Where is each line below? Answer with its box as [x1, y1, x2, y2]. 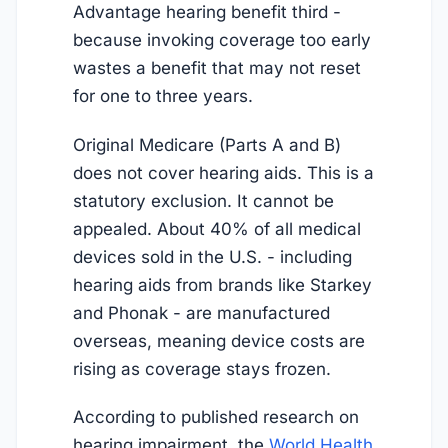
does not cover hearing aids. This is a [73, 162, 374, 183]
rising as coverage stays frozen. [73, 358, 331, 379]
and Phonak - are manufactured [73, 302, 330, 323]
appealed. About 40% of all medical [73, 218, 361, 239]
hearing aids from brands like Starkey [73, 274, 372, 295]
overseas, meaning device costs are [73, 330, 365, 351]
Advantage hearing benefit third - [73, 2, 341, 23]
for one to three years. [73, 86, 253, 107]
